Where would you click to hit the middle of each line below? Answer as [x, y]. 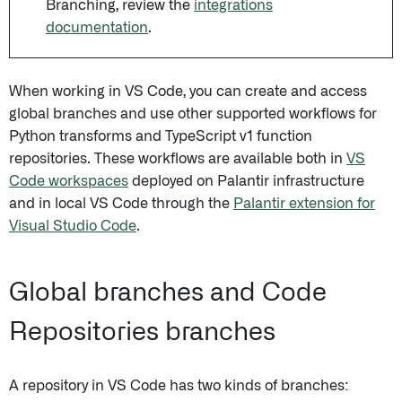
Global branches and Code [168, 293]
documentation [97, 28]
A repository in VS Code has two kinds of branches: [179, 386]
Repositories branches [142, 333]
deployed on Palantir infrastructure [246, 181]
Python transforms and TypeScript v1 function [161, 136]
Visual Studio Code [73, 226]
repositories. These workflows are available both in [178, 159]
